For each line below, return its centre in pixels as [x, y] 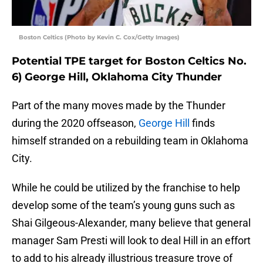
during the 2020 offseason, [75, 123]
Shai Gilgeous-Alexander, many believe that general [131, 223]
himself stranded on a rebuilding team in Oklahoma [130, 141]
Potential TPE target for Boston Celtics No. [129, 61]
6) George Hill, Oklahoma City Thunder [117, 77]
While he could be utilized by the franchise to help [126, 188]
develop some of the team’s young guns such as [123, 205]
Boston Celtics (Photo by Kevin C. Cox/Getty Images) [99, 38]
